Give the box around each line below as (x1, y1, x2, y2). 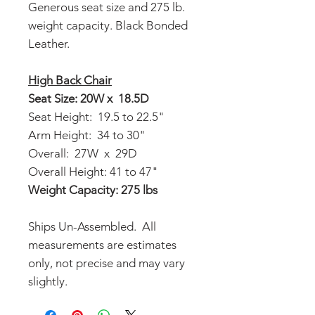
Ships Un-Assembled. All (28, 219, 156, 233)
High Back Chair (28, 73, 112, 87)
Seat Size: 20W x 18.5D (28, 91, 149, 105)
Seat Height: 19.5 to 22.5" (28, 110, 165, 124)
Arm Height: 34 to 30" (28, 128, 146, 142)
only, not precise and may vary (28, 256, 185, 270)
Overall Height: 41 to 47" (28, 165, 158, 179)
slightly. (28, 274, 67, 288)
